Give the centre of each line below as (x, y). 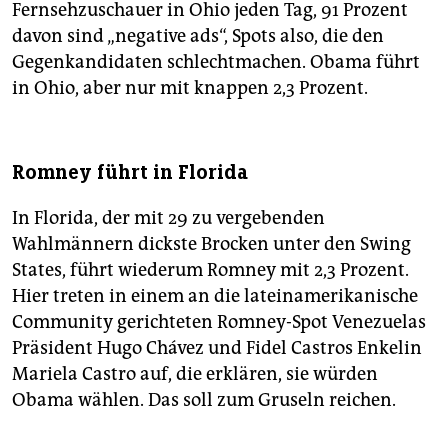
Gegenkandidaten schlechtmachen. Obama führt (216, 62)
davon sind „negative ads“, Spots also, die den (198, 36)
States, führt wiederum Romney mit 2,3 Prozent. (210, 270)
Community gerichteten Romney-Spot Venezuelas (219, 322)
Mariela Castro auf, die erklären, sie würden (195, 374)
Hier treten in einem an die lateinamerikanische (215, 296)
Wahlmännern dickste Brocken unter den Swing (211, 244)
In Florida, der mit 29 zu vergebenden (168, 218)
